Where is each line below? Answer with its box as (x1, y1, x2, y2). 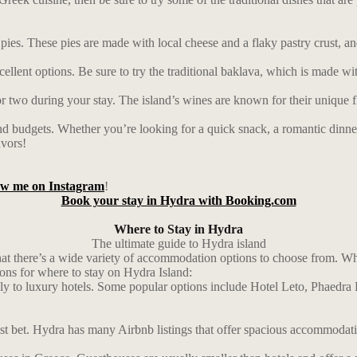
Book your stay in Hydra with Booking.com (61, 194, 296, 207)
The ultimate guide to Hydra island (91, 237, 266, 250)
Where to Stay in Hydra (114, 222, 243, 236)
